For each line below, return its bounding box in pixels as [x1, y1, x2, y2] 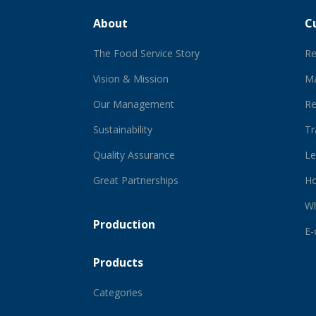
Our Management [93, 97, 175, 111]
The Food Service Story [93, 46, 200, 60]
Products [93, 254, 144, 270]
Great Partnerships [93, 173, 179, 187]
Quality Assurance [93, 147, 176, 162]
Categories [93, 285, 143, 299]
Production [93, 216, 156, 232]
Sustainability [93, 122, 153, 136]
